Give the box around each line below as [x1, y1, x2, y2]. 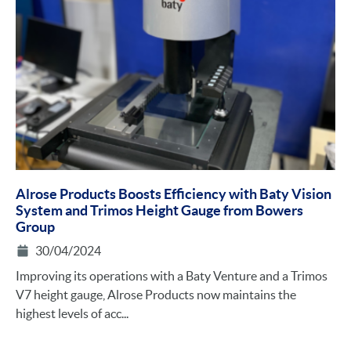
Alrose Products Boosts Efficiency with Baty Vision [16, 185, 331, 202]
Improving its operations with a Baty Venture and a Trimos [16, 268, 327, 283]
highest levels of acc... [16, 306, 128, 320]
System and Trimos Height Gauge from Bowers [16, 201, 303, 219]
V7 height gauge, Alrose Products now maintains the [16, 287, 296, 302]
